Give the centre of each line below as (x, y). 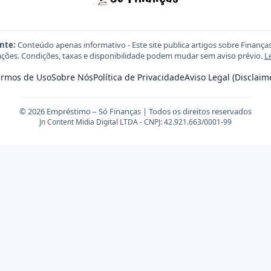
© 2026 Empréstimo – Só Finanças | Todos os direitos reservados (135, 111)
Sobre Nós (72, 77)
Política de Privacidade (139, 77)
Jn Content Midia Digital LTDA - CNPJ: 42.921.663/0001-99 (135, 122)
